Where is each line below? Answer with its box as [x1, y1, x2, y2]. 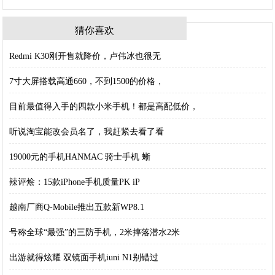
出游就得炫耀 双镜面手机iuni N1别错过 [9, 253, 159, 262]
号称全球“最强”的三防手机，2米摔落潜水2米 [9, 228, 180, 237]
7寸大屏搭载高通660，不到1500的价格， [9, 77, 165, 86]
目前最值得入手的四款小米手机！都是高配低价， [9, 102, 199, 111]
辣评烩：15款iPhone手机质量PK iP [9, 177, 141, 187]
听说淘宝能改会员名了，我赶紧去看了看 [9, 127, 165, 136]
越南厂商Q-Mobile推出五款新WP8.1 [9, 203, 145, 212]
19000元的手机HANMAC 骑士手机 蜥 [9, 152, 151, 161]
